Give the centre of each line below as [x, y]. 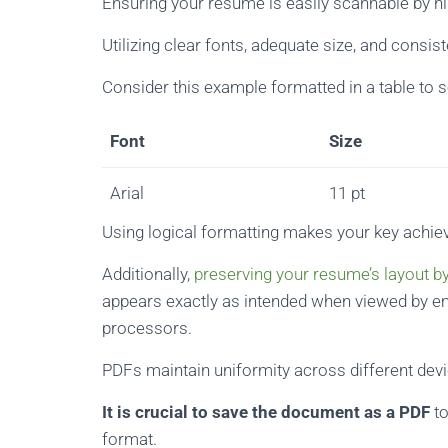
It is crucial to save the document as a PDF [266, 412]
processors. [147, 328]
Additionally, [148, 274]
